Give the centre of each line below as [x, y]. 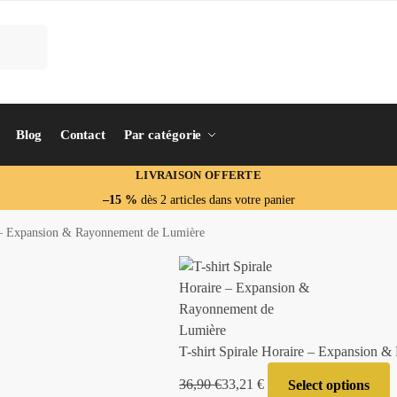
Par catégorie [163, 135]
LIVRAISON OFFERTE [198, 175]
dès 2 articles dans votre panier [216, 200]
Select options [328, 385]
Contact [82, 135]
